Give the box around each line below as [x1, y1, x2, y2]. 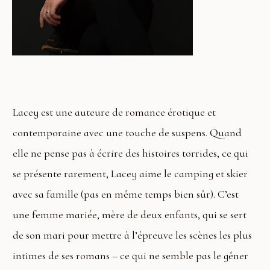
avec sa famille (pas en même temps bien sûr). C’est [13, 187, 239, 201]
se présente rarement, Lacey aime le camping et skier [13, 167, 248, 181]
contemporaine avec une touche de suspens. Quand [13, 126, 242, 140]
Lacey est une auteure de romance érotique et [13, 105, 216, 119]
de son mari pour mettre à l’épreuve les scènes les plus [13, 228, 252, 242]
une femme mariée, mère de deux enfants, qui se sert [13, 208, 246, 222]
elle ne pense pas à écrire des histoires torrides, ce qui [13, 146, 248, 160]
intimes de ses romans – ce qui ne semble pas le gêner [13, 249, 248, 263]
